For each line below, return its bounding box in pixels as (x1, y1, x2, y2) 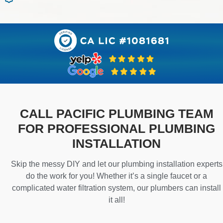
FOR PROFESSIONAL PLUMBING (18, 121, 215, 136)
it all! (108, 196, 125, 205)
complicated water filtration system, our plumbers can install (12, 184, 221, 193)
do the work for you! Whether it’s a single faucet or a (26, 172, 207, 181)
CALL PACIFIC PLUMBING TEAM (19, 107, 214, 121)
